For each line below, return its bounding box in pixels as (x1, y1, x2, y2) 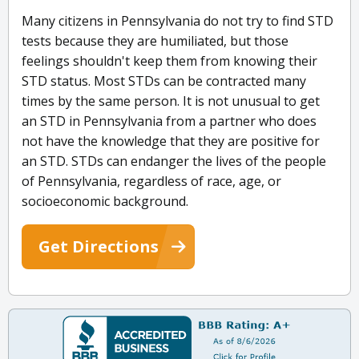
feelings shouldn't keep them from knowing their (22, 52, 317, 71)
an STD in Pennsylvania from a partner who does (22, 112, 317, 131)
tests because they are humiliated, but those (22, 32, 288, 50)
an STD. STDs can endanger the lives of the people (22, 152, 326, 171)
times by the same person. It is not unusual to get (22, 92, 320, 111)
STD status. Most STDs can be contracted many (22, 72, 306, 91)
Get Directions (38, 236, 159, 258)
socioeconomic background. (22, 192, 188, 211)
